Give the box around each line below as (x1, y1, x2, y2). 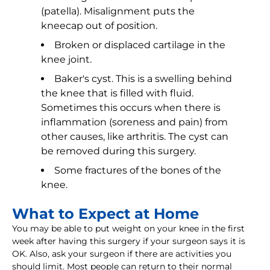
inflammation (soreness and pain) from (41, 116, 228, 128)
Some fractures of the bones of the (54, 165, 221, 177)
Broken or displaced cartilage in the (54, 39, 225, 51)
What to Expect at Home (12, 205, 199, 223)
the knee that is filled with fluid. (41, 87, 193, 99)
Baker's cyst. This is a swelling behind (54, 73, 232, 85)
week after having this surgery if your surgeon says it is (12, 236, 245, 247)
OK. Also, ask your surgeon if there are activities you (12, 248, 231, 260)
